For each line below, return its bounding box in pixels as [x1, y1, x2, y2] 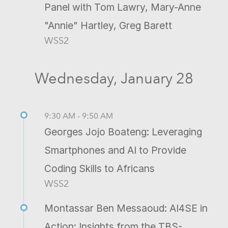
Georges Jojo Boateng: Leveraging [44, 125, 202, 138]
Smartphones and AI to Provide [44, 144, 186, 156]
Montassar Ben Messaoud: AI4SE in [44, 202, 208, 214]
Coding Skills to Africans [44, 162, 155, 175]
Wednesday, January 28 [35, 69, 193, 87]
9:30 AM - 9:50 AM [44, 110, 113, 121]
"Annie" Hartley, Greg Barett [44, 19, 172, 32]
